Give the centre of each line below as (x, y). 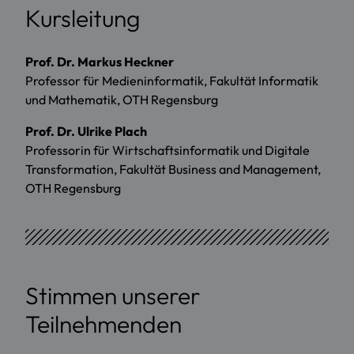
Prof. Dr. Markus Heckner (100, 62)
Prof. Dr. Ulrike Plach (86, 132)
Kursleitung (83, 19)
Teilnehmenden (104, 324)
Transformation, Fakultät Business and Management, (173, 169)
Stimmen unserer (113, 296)
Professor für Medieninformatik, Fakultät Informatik (172, 81)
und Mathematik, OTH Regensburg (122, 100)
